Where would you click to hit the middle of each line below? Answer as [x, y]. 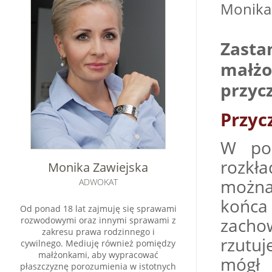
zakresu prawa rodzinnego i [98, 232]
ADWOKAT [98, 182]
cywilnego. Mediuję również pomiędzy [98, 243]
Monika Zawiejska [98, 167]
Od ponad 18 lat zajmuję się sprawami [98, 209]
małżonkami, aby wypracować [98, 255]
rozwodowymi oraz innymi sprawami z [98, 220]
